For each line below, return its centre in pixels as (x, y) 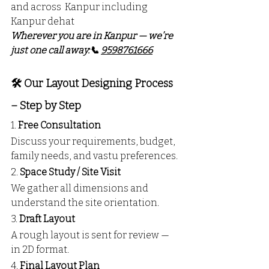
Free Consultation (59, 125)
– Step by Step (46, 106)
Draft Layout (47, 219)
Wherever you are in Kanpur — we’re (93, 36)
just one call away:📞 (56, 50)
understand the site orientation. (85, 203)
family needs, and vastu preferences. (94, 156)
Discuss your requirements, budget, (94, 142)
